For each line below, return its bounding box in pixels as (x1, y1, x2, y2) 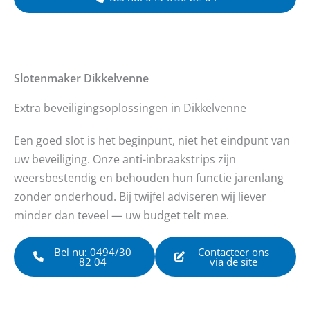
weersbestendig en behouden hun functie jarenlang (14, 169, 284, 185)
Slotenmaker (14, 69, 81, 86)
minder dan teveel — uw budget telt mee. (14, 206, 229, 223)
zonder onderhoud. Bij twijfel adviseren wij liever (14, 188, 266, 204)
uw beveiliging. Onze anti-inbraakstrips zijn (14, 150, 236, 167)
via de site (210, 254, 257, 268)
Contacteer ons (198, 244, 269, 259)
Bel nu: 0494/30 (53, 244, 131, 259)
